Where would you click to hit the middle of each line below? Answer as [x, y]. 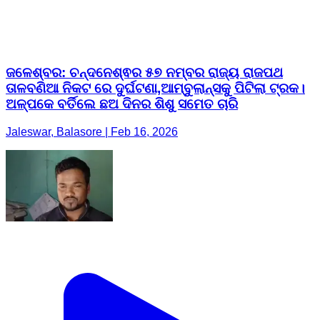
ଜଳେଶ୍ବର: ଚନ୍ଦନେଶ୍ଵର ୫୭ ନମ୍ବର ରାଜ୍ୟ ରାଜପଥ [144, 72]
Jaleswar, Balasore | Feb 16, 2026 [92, 131]
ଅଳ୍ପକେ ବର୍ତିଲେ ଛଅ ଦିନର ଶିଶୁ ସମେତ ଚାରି [122, 104]
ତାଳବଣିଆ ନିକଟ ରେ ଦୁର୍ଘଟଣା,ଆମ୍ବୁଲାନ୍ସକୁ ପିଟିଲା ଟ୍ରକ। [155, 88]
